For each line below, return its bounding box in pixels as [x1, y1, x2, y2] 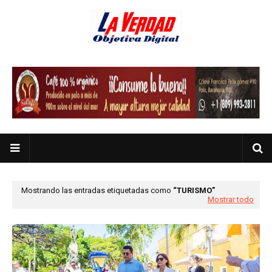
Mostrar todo [208, 195, 254, 204]
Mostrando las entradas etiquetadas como [21, 186, 173, 195]
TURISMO [177, 186, 212, 195]
